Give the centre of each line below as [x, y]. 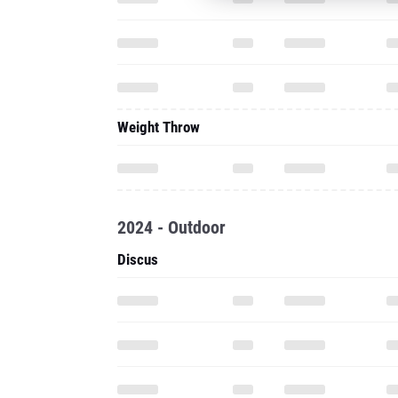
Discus [138, 259]
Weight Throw [159, 127]
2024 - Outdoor [171, 227]
